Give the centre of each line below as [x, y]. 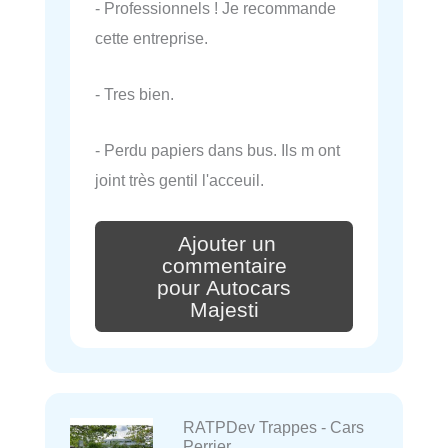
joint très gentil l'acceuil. [179, 180]
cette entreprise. [151, 37]
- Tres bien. [134, 93]
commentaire [224, 265]
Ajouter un [227, 243]
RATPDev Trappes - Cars [273, 427]
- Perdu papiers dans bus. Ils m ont [217, 150]
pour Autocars [224, 287]
